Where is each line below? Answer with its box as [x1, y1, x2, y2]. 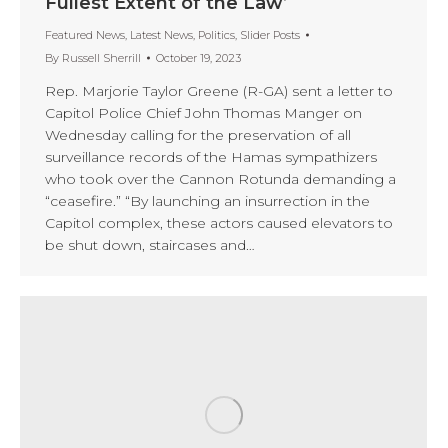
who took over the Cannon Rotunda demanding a [45, 169, 396, 188]
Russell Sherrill [62, 50, 141, 65]
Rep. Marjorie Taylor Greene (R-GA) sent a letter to [45, 81, 393, 100]
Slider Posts [240, 27, 300, 42]
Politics [198, 27, 235, 42]
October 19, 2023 [156, 50, 241, 65]
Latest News [130, 27, 193, 42]
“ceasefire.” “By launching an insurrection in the [45, 191, 370, 210]
